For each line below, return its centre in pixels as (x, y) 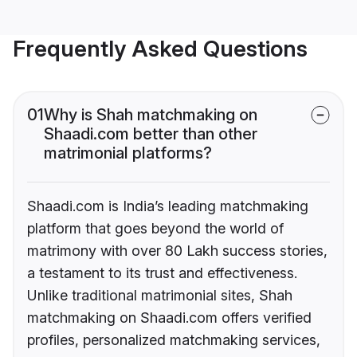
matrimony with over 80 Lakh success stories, (177, 251)
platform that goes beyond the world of (155, 229)
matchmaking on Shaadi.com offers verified (169, 318)
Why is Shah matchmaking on (151, 115)
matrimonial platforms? (128, 153)
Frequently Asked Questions (160, 49)
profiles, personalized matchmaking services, (174, 340)
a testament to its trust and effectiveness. (162, 273)
